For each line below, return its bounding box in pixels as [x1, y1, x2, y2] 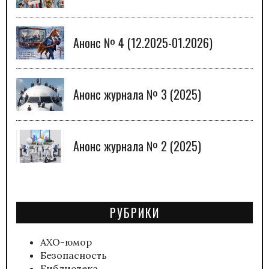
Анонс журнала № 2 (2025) [73, 137, 201, 156]
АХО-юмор [40, 235, 92, 248]
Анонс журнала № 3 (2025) [73, 85, 201, 104]
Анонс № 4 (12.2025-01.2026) [73, 34, 213, 52]
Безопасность [40, 249, 107, 261]
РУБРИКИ [109, 203, 160, 222]
